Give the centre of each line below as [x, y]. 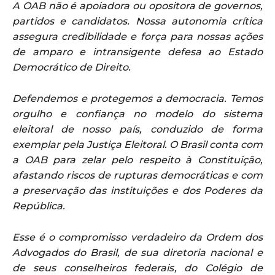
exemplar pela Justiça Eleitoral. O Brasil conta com [137, 144]
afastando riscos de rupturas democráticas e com [137, 175]
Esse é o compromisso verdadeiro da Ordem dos [137, 237]
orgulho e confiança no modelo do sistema [137, 114]
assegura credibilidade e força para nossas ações [137, 36]
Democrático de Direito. [72, 67]
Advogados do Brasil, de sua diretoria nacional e [137, 252]
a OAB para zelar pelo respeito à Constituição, [137, 160]
